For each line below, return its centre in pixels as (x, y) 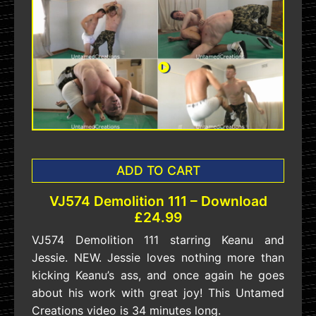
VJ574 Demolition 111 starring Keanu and (158, 239)
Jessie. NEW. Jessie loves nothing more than (158, 257)
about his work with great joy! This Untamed (158, 292)
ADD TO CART (158, 170)
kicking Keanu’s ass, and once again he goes (158, 275)
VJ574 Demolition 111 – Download (158, 201)
